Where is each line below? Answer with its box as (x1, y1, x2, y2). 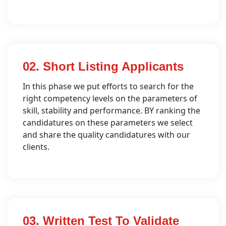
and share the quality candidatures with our (23, 129, 190, 140)
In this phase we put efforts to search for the (23, 81, 194, 92)
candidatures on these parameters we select (23, 117, 193, 128)
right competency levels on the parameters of (23, 93, 197, 104)
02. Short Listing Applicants (23, 60, 184, 73)
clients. (23, 141, 49, 152)
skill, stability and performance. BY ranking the (23, 105, 200, 116)
